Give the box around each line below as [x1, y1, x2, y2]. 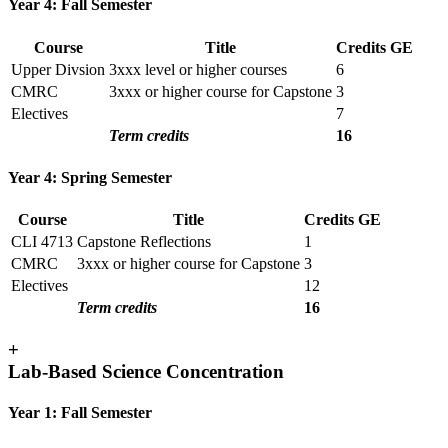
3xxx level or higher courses [109, 60, 287, 78]
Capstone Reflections [77, 233, 211, 251]
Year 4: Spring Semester [8, 168, 172, 186]
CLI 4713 [11, 233, 73, 251]
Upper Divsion [11, 60, 105, 78]
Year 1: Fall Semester [8, 404, 152, 422]
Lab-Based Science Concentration [8, 360, 284, 382]
